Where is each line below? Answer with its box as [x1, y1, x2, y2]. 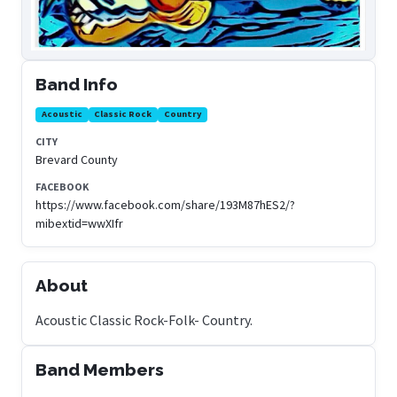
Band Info [35, 74, 118, 94]
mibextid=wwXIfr [35, 214, 123, 231]
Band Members [35, 359, 164, 379]
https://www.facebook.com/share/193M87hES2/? [35, 196, 295, 213]
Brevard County [35, 151, 118, 167]
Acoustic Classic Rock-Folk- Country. [35, 310, 253, 329]
